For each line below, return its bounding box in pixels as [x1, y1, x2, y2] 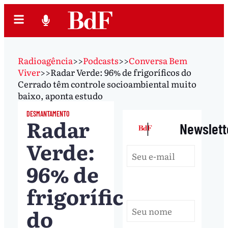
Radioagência [17, 53, 73, 67]
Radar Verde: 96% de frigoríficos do [50, 65, 191, 78]
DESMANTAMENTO [26, 109, 70, 118]
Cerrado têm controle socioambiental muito [17, 77, 196, 90]
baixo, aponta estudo [17, 89, 103, 102]
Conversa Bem [128, 53, 187, 67]
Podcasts [82, 53, 119, 67]
